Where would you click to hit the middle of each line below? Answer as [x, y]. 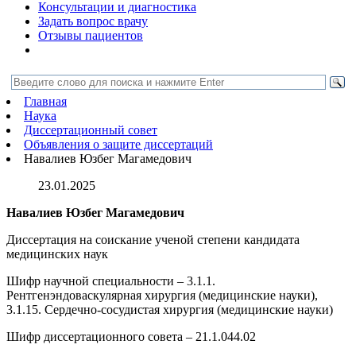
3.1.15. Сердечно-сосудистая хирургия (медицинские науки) [170, 310]
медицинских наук [57, 254]
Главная [45, 101]
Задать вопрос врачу [93, 21]
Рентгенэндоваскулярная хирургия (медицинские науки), [162, 295]
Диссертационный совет [91, 130]
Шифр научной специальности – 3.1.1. [111, 281]
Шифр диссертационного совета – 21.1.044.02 [131, 337]
